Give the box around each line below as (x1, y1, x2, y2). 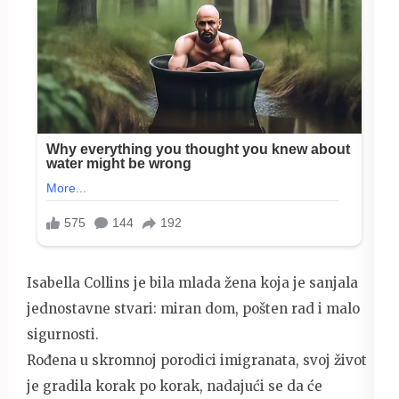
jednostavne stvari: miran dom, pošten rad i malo (27, 299, 360, 317)
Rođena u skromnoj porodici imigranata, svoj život (27, 351, 367, 369)
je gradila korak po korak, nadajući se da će (27, 377, 322, 395)
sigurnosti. (27, 325, 99, 343)
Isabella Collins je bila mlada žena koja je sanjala (27, 273, 358, 291)
